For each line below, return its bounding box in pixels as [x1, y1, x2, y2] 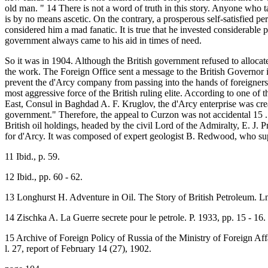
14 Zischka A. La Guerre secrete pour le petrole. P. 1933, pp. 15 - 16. [5, 212, 266, 223]
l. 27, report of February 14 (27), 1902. [5, 243, 151, 254]
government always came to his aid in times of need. [5, 35, 202, 45]
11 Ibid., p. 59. [5, 151, 60, 162]
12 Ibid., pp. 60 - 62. [5, 171, 83, 182]
